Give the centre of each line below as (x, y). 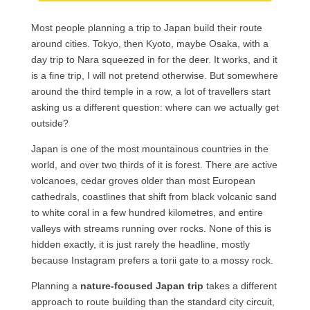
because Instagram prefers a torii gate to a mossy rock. (152, 260)
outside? (51, 123)
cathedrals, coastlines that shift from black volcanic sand (154, 196)
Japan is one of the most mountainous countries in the (149, 148)
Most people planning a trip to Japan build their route (146, 27)
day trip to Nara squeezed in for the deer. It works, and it (154, 59)
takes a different (240, 285)
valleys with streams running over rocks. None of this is (151, 228)
